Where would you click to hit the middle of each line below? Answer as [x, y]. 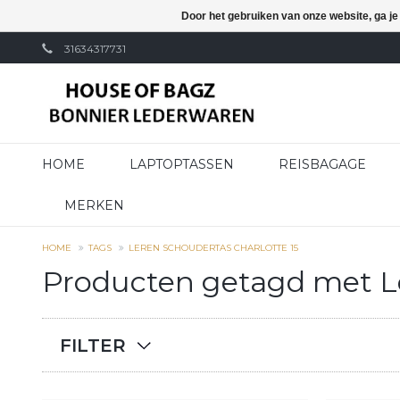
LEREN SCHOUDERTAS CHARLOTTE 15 [213, 248]
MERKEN [94, 205]
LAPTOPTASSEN [182, 164]
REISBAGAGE [322, 164]
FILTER [93, 346]
